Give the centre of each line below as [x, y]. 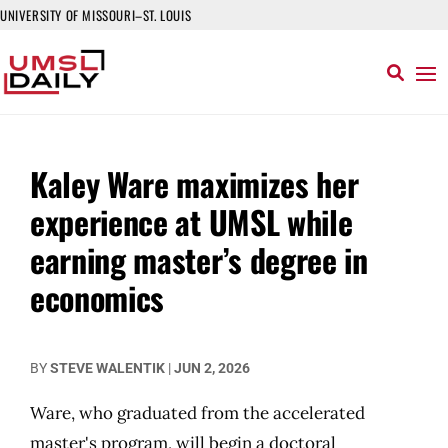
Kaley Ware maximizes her [194, 183]
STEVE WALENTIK [107, 368]
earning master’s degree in [199, 259]
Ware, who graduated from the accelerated [197, 413]
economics [97, 297]
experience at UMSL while [191, 221]
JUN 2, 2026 [212, 368]
